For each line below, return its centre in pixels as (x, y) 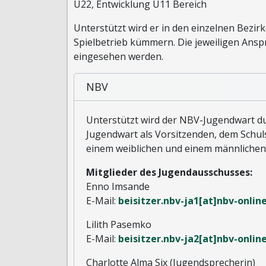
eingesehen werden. (118, 56)
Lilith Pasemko (119, 224)
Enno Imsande (118, 186)
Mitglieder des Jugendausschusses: (169, 172)
